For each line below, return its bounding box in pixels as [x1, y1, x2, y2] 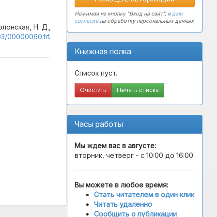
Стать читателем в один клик [94, 190, 194, 199]
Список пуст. [75, 69, 117, 77]
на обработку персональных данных [98, 17, 194, 24]
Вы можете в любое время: [75, 181, 168, 189]
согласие [75, 17, 98, 24]
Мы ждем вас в [75, 141, 126, 150]
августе [126, 141, 155, 150]
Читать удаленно [94, 200, 152, 208]
